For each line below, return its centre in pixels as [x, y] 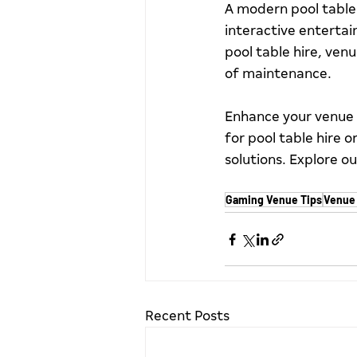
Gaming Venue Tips [274, 200]
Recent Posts [187, 316]
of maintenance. [278, 74]
